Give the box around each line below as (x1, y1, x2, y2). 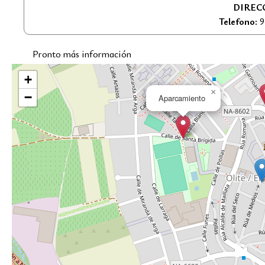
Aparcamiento (158, 92, 205, 104)
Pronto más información (32, 47, 131, 60)
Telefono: (218, 14, 257, 28)
